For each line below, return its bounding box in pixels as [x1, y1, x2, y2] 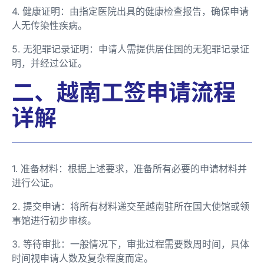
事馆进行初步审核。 [12, 214, 97, 226]
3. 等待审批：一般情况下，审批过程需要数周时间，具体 [12, 237, 249, 250]
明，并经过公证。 [12, 57, 87, 69]
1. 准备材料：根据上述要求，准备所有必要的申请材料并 [12, 162, 247, 174]
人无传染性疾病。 [12, 19, 87, 31]
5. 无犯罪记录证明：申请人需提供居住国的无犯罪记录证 [12, 42, 249, 55]
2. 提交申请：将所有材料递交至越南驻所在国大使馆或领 [12, 200, 249, 212]
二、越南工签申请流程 [12, 78, 236, 105]
